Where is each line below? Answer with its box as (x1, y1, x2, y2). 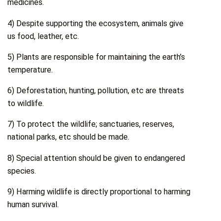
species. (7, 166, 37, 176)
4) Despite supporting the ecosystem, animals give (7, 18, 184, 28)
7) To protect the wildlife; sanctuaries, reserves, (7, 119, 175, 129)
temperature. (7, 65, 53, 74)
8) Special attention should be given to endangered (7, 153, 185, 163)
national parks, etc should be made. (7, 132, 130, 142)
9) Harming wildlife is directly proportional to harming (7, 187, 191, 197)
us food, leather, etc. (7, 31, 79, 41)
